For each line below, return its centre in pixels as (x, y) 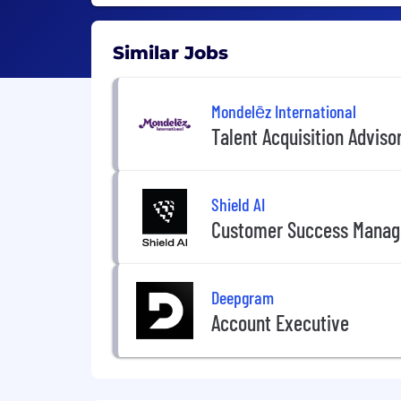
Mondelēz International (284, 111)
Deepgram (243, 297)
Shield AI (238, 204)
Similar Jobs (171, 53)
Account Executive (280, 322)
